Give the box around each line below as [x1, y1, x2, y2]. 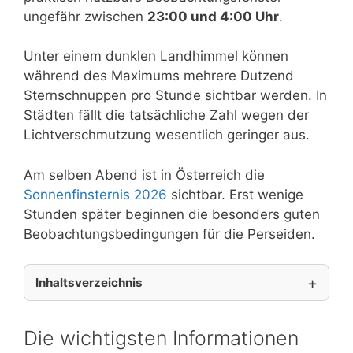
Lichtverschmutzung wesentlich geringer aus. [24, 127, 310, 143]
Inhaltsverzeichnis [35, 275, 143, 291]
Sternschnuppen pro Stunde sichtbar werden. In [24, 87, 327, 104]
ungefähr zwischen [24, 8, 147, 24]
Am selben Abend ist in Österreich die [24, 166, 265, 183]
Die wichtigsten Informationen [24, 326, 299, 351]
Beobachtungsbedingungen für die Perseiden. [24, 225, 315, 242]
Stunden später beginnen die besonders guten [24, 206, 320, 222]
